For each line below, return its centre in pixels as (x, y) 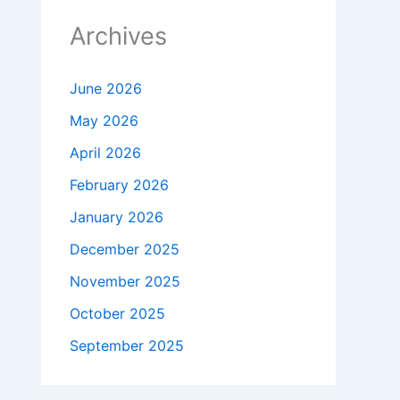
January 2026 (117, 217)
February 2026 (119, 185)
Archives (118, 37)
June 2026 (106, 89)
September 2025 (127, 346)
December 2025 (125, 250)
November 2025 (125, 282)
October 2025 (117, 314)
